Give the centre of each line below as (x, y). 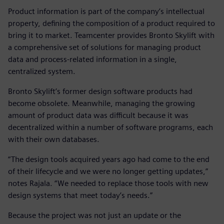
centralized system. (42, 71)
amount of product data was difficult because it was (98, 115)
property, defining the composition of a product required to (111, 23)
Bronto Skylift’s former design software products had (100, 91)
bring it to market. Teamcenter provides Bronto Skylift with (111, 35)
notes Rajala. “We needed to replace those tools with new (108, 183)
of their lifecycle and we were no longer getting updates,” (108, 171)
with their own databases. (54, 139)
